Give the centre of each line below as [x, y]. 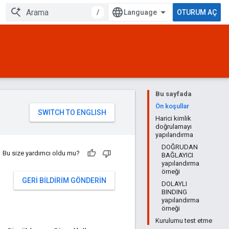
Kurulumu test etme [184, 221]
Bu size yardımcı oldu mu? [41, 153]
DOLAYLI [174, 184]
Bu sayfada [174, 94]
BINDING [174, 192]
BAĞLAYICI [177, 155]
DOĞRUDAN [180, 147]
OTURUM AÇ [197, 12]
